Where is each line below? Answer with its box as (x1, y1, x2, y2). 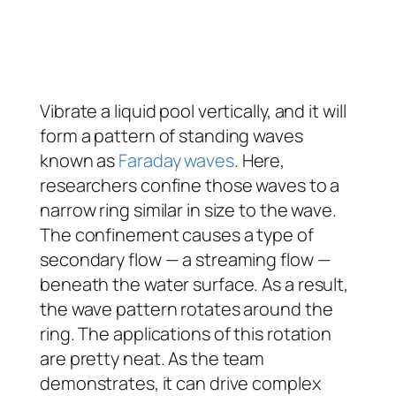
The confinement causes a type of (40, 222, 314, 247)
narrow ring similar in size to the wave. (40, 197, 337, 222)
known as (40, 148, 119, 172)
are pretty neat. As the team (40, 346, 265, 370)
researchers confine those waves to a (40, 172, 340, 197)
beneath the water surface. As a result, (40, 271, 349, 296)
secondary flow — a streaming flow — (40, 247, 331, 271)
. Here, (233, 148, 286, 172)
